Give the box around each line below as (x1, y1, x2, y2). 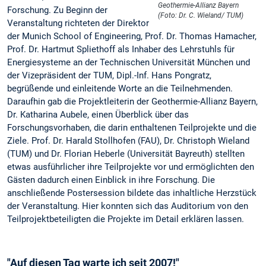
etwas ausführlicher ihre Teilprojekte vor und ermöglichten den (7, 161, 254, 172)
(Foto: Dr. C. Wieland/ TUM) (158, 11, 244, 20)
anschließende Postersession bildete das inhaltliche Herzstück (7, 187, 256, 198)
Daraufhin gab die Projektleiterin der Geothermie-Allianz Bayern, (7, 96, 258, 107)
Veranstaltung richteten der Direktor (7, 17, 149, 28)
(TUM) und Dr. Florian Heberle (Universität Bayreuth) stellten (7, 148, 245, 159)
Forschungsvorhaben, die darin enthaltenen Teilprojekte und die (7, 122, 256, 133)
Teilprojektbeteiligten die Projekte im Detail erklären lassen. (7, 213, 244, 224)
